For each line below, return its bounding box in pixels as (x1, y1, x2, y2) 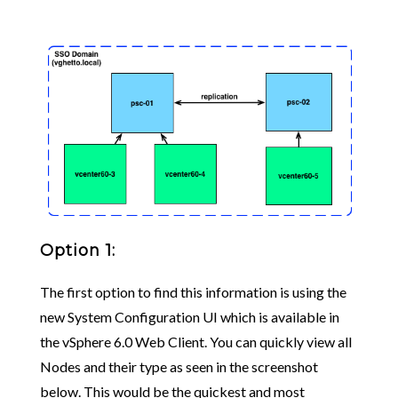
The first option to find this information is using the (39, 283, 346, 300)
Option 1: (39, 240, 115, 260)
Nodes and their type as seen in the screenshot (39, 357, 318, 375)
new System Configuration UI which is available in (39, 307, 339, 325)
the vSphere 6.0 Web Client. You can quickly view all (39, 332, 352, 350)
